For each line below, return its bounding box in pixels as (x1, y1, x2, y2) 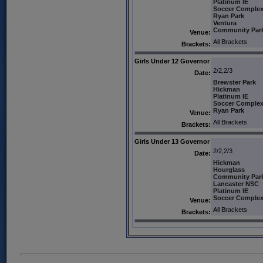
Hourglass (213, 166, 245, 174)
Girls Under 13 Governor (134, 138, 210, 146)
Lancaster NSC (213, 180, 259, 188)
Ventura (213, 19, 237, 27)
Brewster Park (213, 79, 256, 86)
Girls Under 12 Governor (134, 58, 210, 65)
